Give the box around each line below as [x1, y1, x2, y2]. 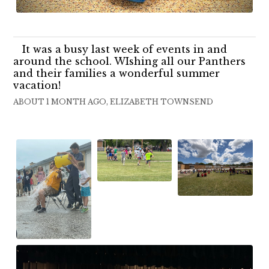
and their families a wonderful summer [13, 67, 220, 80]
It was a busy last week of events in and [22, 43, 228, 56]
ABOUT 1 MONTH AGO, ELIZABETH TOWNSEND [13, 97, 214, 107]
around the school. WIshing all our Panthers [13, 55, 246, 68]
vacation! [13, 79, 61, 92]
